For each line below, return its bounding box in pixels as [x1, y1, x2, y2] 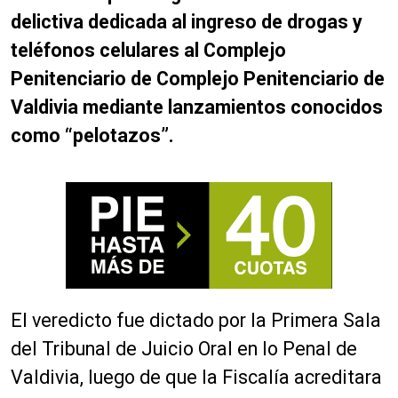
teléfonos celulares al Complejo [11, 39, 286, 61]
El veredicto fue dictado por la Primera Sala [11, 309, 381, 331]
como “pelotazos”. [11, 124, 174, 147]
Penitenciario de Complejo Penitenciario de [11, 68, 385, 90]
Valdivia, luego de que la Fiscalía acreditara [11, 366, 382, 388]
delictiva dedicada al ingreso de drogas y [11, 11, 362, 33]
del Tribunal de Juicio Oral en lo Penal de [11, 338, 357, 360]
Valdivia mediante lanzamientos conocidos [11, 96, 383, 118]
